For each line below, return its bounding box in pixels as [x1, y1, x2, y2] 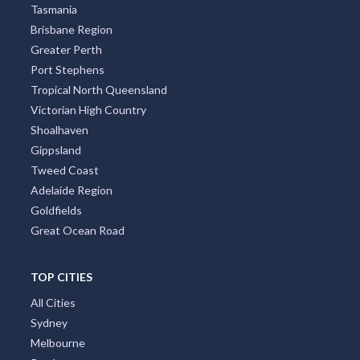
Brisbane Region [30, 22, 112, 36]
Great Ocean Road [30, 223, 125, 237]
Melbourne [30, 335, 85, 350]
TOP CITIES [30, 269, 92, 284]
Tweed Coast [30, 162, 99, 177]
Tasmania [30, 2, 77, 16]
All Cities [30, 295, 76, 309]
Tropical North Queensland [30, 82, 167, 96]
